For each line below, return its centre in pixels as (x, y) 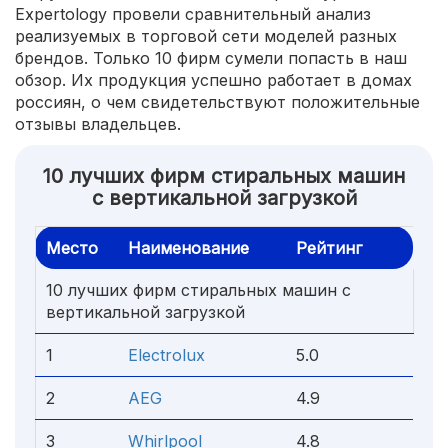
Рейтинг (329, 248)
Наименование (188, 248)
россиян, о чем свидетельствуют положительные (217, 102)
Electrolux (166, 355)
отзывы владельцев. (98, 124)
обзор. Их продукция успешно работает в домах (213, 80)
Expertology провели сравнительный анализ (193, 14)
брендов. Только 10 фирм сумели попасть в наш (211, 58)
